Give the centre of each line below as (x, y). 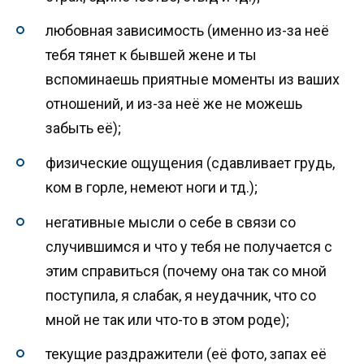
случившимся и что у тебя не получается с (189, 246)
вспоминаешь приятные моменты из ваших (193, 80)
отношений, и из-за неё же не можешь (174, 104)
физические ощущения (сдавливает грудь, (190, 162)
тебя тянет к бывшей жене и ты (151, 55)
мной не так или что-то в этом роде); (167, 319)
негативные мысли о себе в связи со (171, 222)
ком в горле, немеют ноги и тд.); (152, 187)
